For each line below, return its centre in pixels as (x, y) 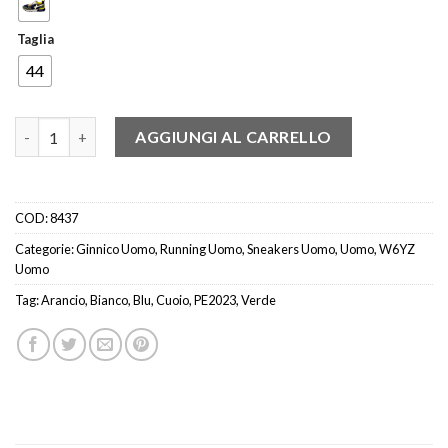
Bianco (109, 300)
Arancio (63, 300)
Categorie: (45, 249)
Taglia (35, 39)
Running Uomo (201, 249)
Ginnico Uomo (115, 249)
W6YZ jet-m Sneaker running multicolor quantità (183, 129)
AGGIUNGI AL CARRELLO (233, 137)
